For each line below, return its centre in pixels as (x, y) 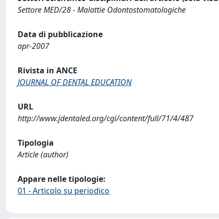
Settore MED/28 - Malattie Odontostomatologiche (102, 10)
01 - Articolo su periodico (64, 191)
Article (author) (43, 154)
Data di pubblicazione (60, 34)
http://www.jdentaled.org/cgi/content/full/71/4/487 (106, 118)
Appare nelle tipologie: (62, 179)
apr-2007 (33, 46)
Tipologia (36, 143)
